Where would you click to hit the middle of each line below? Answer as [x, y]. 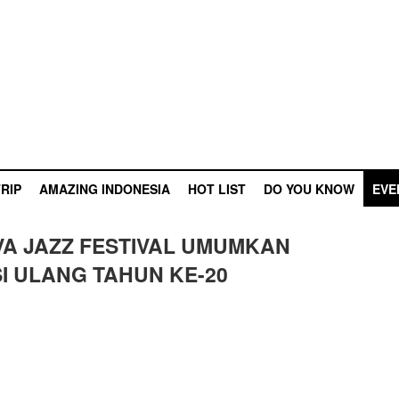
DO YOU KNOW [309, 189]
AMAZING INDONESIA [105, 189]
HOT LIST [217, 189]
